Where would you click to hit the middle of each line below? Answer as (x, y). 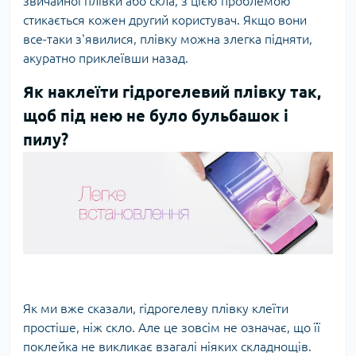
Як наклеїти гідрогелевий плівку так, (172, 92)
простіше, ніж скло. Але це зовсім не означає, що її (172, 327)
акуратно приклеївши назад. (106, 58)
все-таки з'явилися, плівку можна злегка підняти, (168, 39)
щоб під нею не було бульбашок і (156, 116)
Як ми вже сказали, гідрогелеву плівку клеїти (156, 308)
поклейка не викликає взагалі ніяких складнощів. (167, 346)
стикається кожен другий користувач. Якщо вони (165, 20)
